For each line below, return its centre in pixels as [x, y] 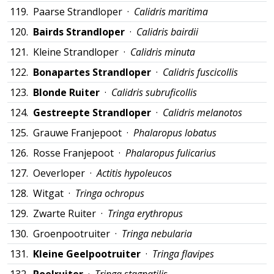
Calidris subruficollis [154, 92]
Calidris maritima [171, 12]
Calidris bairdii [167, 32]
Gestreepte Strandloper [92, 113]
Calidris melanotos [202, 113]
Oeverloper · [65, 173]
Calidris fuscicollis [200, 72]
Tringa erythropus [145, 213]
